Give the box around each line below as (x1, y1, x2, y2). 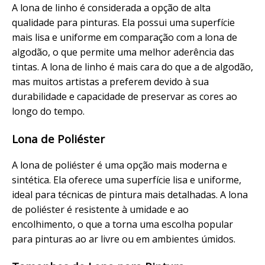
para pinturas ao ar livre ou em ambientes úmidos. (12, 232, 235, 246)
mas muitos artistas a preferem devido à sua (12, 75, 209, 88)
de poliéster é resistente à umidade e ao (12, 203, 189, 216)
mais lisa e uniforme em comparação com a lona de (12, 30, 237, 44)
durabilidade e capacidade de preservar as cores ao (12, 89, 237, 103)
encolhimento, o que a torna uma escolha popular (12, 218, 233, 231)
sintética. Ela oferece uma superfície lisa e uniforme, (12, 173, 241, 187)
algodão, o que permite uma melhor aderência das (12, 45, 234, 59)
